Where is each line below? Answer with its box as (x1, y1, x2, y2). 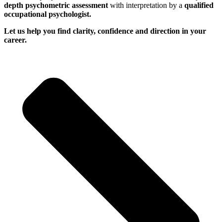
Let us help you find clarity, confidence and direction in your (4, 27, 206, 36)
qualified (184, 1, 214, 10)
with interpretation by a (110, 1, 184, 10)
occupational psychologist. (4, 10, 91, 19)
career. (4, 36, 27, 45)
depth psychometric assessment (4, 1, 110, 10)
